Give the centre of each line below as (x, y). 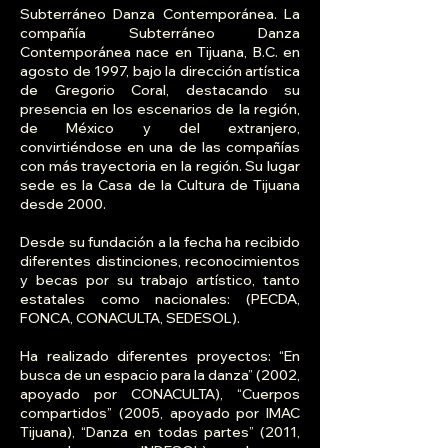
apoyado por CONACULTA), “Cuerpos (160, 394)
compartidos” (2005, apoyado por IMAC (160, 413)
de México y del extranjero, (160, 128)
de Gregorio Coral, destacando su (160, 90)
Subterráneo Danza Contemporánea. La (160, 14)
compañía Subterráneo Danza (160, 33)
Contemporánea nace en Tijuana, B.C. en (160, 52)
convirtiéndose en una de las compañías (160, 147)
